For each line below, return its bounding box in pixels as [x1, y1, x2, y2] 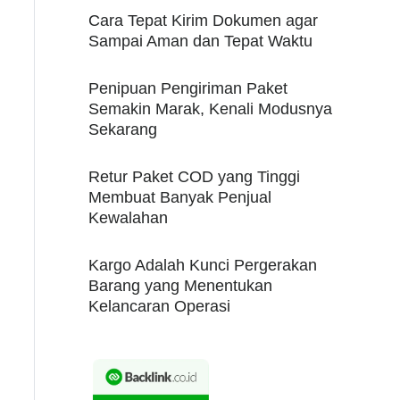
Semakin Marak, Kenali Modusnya [88, 99, 333, 118]
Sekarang [88, 120, 158, 138]
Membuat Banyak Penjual [88, 187, 272, 206]
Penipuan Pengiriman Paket [88, 79, 288, 97]
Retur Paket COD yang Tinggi [88, 167, 301, 186]
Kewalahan [88, 208, 169, 227]
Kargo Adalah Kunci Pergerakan [88, 255, 318, 274]
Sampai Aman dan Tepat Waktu [88, 31, 313, 50]
